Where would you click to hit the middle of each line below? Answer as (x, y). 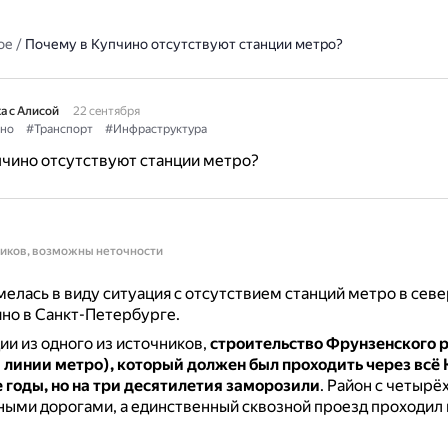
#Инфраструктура (155, 129)
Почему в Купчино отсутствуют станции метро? (183, 44)
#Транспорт (59, 129)
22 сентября (106, 111)
